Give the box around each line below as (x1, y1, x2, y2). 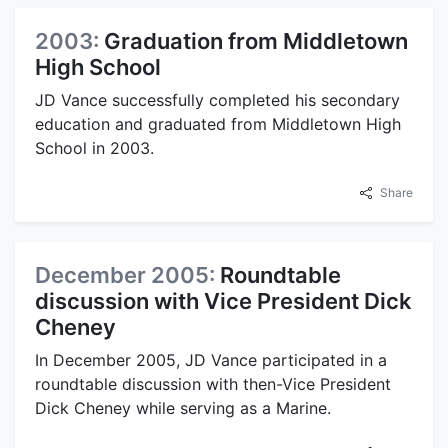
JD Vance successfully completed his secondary (35, 90, 400, 110)
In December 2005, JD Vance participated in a (35, 350, 387, 370)
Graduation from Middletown (104, 28, 408, 54)
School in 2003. (35, 138, 154, 158)
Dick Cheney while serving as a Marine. (35, 398, 331, 418)
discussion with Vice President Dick (35, 288, 412, 314)
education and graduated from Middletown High (35, 114, 401, 134)
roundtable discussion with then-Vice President (35, 374, 391, 394)
